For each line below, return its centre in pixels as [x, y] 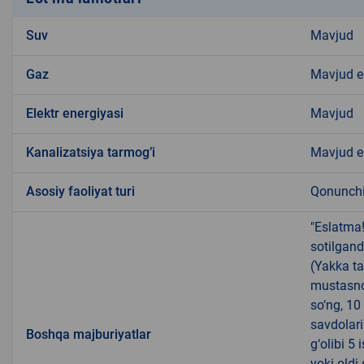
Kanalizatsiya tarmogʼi [91, 153]
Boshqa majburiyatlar [89, 335]
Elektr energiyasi [75, 114]
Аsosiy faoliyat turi [80, 192]
